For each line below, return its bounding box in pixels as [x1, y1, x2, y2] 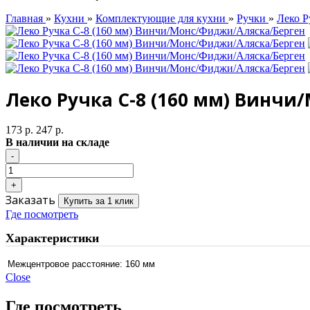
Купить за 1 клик [64, 196, 134, 207]
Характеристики [6, 231, 99, 246]
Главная [6, 12, 46, 25]
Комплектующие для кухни [95, 12, 228, 25]
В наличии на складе [6, 136, 109, 149]
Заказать [6, 192, 55, 208]
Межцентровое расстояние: [8, 258, 122, 269]
